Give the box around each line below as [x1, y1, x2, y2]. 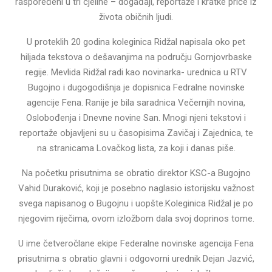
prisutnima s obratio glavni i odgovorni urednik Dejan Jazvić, [18, 253, 254, 264]
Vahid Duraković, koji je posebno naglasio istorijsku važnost [18, 182, 254, 194]
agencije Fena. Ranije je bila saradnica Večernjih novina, [27, 97, 245, 108]
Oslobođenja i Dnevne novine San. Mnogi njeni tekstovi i [26, 112, 246, 123]
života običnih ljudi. [99, 11, 173, 22]
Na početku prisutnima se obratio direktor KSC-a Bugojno [21, 167, 251, 178]
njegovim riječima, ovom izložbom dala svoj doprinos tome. [18, 212, 254, 224]
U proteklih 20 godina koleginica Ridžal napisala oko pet [27, 36, 245, 47]
